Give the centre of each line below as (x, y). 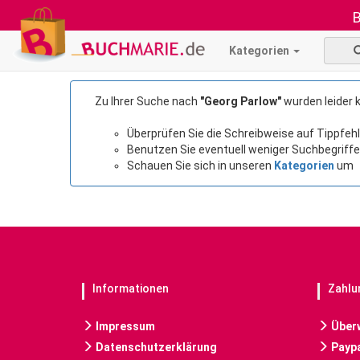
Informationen (131, 288)
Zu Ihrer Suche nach (147, 101)
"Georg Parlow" (241, 101)
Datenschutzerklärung (155, 347)
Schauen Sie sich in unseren (200, 166)
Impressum (124, 326)
